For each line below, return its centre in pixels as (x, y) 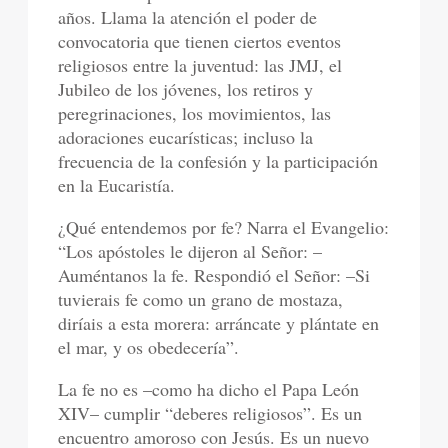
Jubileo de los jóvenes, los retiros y (186, 88)
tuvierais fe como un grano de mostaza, (201, 298)
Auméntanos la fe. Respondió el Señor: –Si (214, 274)
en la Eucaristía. (117, 184)
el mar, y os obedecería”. (149, 346)
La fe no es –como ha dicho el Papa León (209, 388)
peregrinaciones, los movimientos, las (195, 112)
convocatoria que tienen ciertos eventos (200, 40)
